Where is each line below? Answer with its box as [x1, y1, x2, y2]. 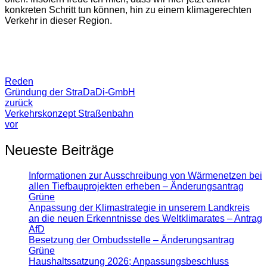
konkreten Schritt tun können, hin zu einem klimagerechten [5, 4, 252, 15]
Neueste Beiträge [5, 141, 114, 158]
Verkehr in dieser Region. [5, 15, 112, 26]
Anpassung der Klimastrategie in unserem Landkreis [29, 202, 250, 213]
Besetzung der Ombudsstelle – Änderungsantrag [29, 234, 234, 245]
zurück [5, 97, 33, 108]
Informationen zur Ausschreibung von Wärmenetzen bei [29, 170, 262, 181]
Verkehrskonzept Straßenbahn [5, 108, 133, 119]
